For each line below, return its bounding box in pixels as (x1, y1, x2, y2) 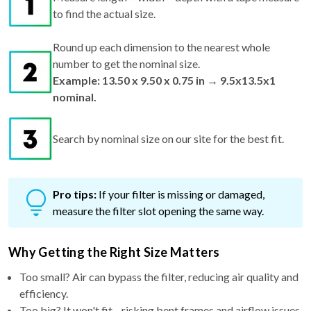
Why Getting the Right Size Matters (8, 244, 220, 260)
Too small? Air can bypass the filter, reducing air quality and (19, 269, 299, 283)
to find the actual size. (53, 6, 155, 20)
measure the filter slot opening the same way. (53, 203, 264, 217)
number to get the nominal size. (53, 56, 200, 70)
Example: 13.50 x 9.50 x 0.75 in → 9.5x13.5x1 (53, 73, 276, 87)
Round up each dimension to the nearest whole (53, 40, 270, 53)
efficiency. (19, 286, 68, 300)
